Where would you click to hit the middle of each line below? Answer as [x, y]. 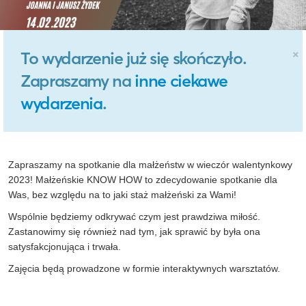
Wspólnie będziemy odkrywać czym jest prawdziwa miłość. [134, 217]
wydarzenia [61, 103]
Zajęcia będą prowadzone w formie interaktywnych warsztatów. [144, 269]
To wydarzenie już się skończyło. [134, 58]
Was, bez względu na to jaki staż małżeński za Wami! [122, 195]
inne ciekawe [181, 81]
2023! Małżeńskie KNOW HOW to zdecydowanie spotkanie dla [143, 180]
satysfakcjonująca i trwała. [65, 247]
